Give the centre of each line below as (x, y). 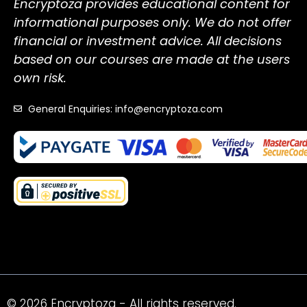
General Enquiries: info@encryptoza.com (125, 109)
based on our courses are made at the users (152, 60)
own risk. (40, 78)
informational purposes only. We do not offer (152, 23)
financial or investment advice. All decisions (148, 41)
